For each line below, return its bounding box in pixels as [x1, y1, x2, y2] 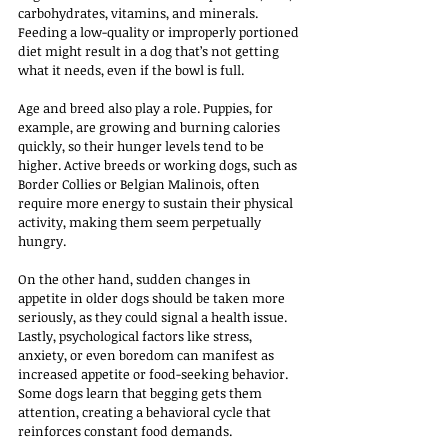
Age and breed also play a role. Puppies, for [18, 98, 276, 117]
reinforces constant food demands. [18, 421, 232, 440]
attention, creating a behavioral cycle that [18, 402, 274, 421]
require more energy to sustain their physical [18, 193, 296, 212]
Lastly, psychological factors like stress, [18, 326, 255, 345]
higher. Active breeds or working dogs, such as [18, 155, 300, 174]
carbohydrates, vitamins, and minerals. [18, 3, 261, 22]
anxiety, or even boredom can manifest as [18, 345, 277, 364]
